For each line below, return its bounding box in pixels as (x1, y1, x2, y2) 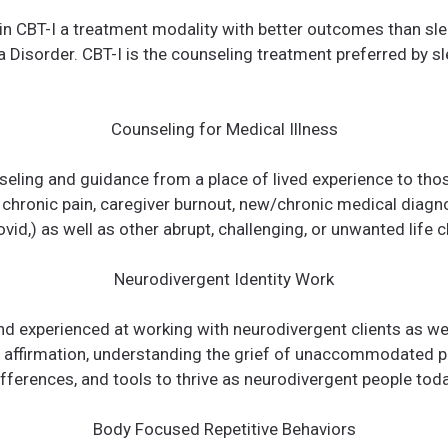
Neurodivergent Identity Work (114, 268, 334, 289)
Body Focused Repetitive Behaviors (92, 418, 356, 439)
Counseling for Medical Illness (110, 118, 338, 139)
